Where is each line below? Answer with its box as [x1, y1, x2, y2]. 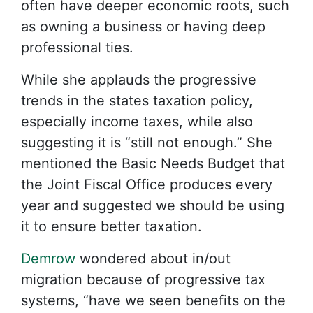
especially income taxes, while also [21, 113, 253, 130]
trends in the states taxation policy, [21, 92, 253, 109]
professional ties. [21, 39, 133, 56]
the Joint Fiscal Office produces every [21, 176, 272, 193]
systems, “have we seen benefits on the [21, 292, 286, 309]
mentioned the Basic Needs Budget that [21, 155, 285, 172]
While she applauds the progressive [21, 71, 256, 88]
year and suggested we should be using [21, 197, 284, 214]
